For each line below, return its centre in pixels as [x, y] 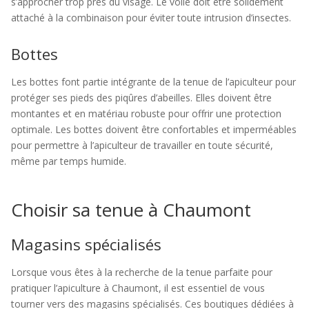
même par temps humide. [69, 161]
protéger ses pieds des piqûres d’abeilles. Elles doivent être [141, 98]
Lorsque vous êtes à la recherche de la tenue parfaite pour [142, 272]
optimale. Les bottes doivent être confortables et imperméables [154, 129]
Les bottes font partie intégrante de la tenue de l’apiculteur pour [153, 82]
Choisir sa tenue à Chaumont [131, 210]
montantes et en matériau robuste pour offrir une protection [146, 113]
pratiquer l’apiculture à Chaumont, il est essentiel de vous [138, 288]
